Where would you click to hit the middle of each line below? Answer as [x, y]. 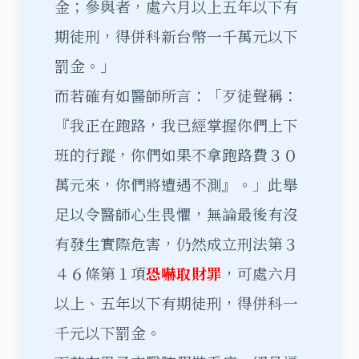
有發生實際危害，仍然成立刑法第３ [176, 244]
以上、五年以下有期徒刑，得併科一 [176, 303]
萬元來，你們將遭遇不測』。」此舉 [176, 184]
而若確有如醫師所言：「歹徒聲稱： [176, 95]
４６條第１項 [100, 273]
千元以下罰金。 [123, 333]
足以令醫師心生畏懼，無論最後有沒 [176, 214]
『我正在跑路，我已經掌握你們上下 [176, 125]
